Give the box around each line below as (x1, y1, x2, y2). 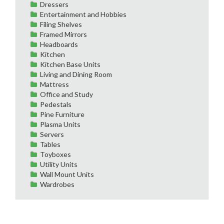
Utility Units (40, 159, 77, 168)
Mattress (40, 79, 69, 88)
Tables (40, 139, 60, 148)
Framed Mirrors (40, 29, 87, 38)
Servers (40, 129, 64, 138)
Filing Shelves (40, 19, 82, 28)
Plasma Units (40, 119, 80, 128)
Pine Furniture (40, 109, 84, 118)
